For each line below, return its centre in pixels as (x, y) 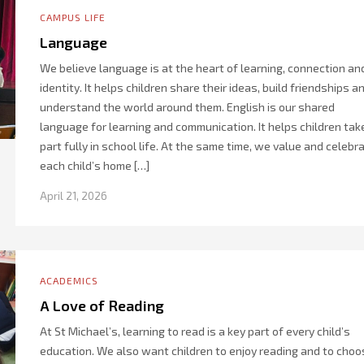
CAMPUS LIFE (73, 17)
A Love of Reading (102, 305)
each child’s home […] (95, 165)
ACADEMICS (69, 280)
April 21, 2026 (74, 196)
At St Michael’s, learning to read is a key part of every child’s (195, 331)
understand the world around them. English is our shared (187, 107)
